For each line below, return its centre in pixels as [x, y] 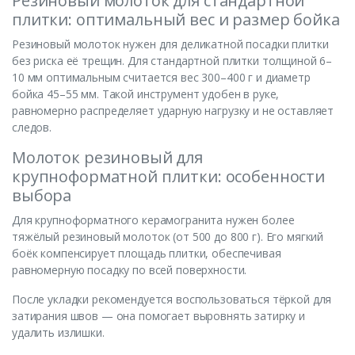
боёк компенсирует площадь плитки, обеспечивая [147, 254]
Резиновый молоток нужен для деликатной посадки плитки [170, 44]
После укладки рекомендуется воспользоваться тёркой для [172, 300]
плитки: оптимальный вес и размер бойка [176, 20]
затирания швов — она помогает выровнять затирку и [158, 316]
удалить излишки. [58, 333]
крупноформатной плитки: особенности [168, 177]
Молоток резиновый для [107, 158]
